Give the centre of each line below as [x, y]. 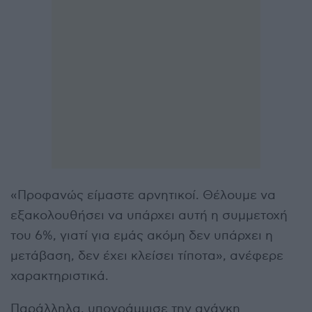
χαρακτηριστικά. [60, 276]
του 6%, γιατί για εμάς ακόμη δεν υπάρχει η [142, 235]
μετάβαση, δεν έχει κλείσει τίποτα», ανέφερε [147, 256]
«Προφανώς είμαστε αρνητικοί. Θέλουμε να [143, 195]
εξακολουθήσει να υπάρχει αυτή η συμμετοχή [149, 215]
